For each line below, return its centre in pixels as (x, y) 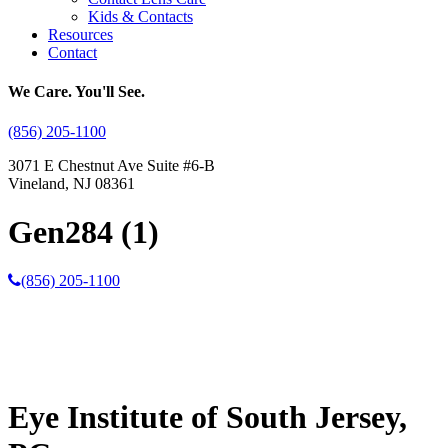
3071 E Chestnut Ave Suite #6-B (111, 165)
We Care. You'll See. (76, 92)
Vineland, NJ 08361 (71, 183)
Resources (80, 34)
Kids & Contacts (140, 16)
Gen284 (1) (83, 231)
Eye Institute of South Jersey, (207, 416)
